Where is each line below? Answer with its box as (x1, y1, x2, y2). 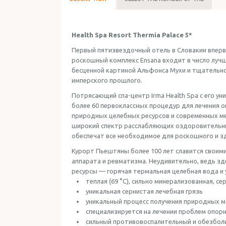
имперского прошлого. (72, 77, 142, 84)
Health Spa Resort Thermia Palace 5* (72, 31, 192, 38)
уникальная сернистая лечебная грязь (86, 188, 204, 195)
